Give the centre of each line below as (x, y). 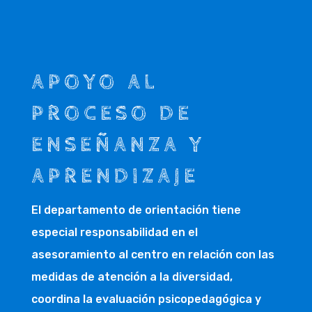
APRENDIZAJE (115, 176)
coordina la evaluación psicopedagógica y (146, 299)
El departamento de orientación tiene (136, 210)
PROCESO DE (112, 114)
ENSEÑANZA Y (118, 145)
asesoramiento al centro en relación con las (153, 254)
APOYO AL (95, 82)
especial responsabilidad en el (114, 232)
